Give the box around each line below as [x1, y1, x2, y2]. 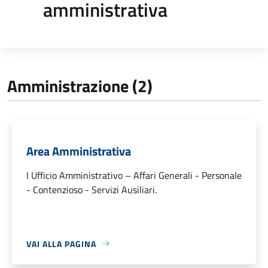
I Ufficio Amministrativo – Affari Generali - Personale [26, 167, 242, 182]
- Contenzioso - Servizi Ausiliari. [26, 182, 157, 197]
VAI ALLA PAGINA [26, 237, 96, 250]
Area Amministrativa [26, 141, 131, 160]
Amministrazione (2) [7, 72, 153, 99]
